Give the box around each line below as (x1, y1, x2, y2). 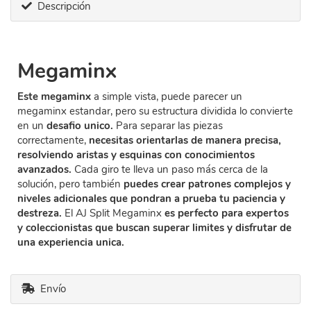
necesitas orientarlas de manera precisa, (89, 133, 281, 147)
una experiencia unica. (17, 235, 124, 249)
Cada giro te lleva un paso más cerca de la (72, 162, 268, 176)
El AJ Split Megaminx (65, 206, 162, 220)
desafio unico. (44, 119, 113, 133)
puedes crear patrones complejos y (124, 177, 291, 191)
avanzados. (17, 162, 72, 176)
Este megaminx (17, 90, 91, 103)
